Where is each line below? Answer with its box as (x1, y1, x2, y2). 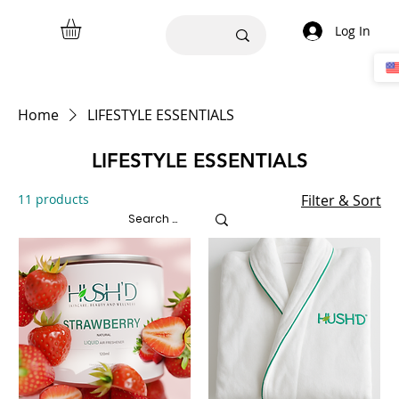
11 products (18, 190, 89, 208)
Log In (334, 22, 370, 39)
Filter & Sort (301, 190, 381, 210)
